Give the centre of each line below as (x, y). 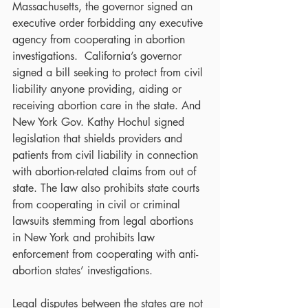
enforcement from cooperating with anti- (105, 254)
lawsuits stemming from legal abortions (104, 221)
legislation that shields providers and (99, 138)
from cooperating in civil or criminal (98, 204)
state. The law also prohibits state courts (108, 188)
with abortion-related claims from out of (106, 171)
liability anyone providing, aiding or (99, 89)
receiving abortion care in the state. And (108, 105)
